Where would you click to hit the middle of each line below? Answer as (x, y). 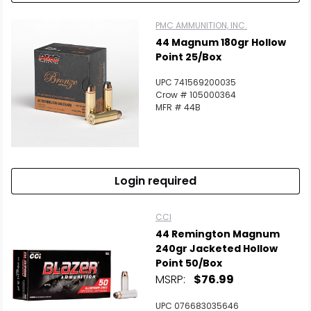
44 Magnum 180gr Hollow (221, 42)
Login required (155, 181)
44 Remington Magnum (218, 234)
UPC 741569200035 (196, 82)
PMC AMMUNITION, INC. (201, 25)
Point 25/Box (188, 57)
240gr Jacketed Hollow (217, 249)
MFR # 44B (178, 107)
